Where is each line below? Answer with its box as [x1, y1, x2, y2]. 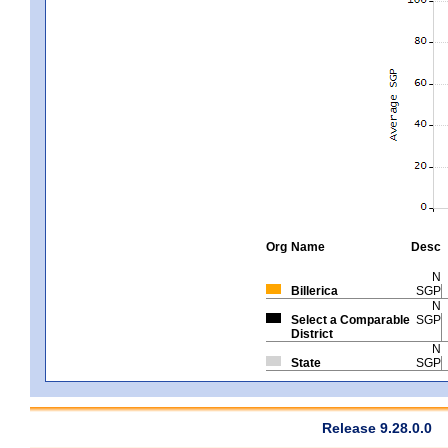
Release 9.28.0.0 [322, 419, 432, 436]
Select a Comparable [291, 312, 410, 327]
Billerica [291, 283, 338, 298]
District [291, 326, 333, 341]
